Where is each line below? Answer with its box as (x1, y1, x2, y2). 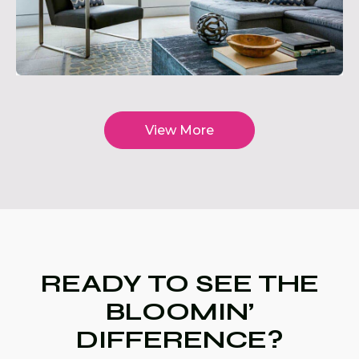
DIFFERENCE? (75, 324, 284, 356)
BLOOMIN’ (105, 296, 254, 328)
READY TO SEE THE (40, 268, 319, 300)
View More (145, 123, 214, 139)
